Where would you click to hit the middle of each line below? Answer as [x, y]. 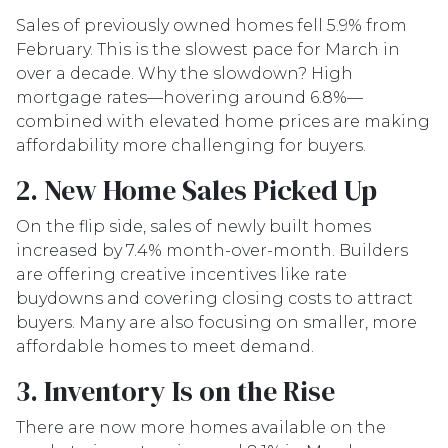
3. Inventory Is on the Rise [175, 391]
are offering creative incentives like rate [181, 274]
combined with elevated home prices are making [223, 121]
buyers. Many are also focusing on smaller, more [216, 322]
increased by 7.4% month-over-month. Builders [212, 250]
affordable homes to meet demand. [165, 346]
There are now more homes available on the [201, 427]
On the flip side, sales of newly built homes [193, 226]
